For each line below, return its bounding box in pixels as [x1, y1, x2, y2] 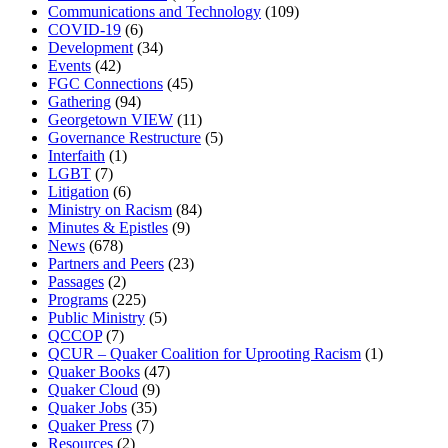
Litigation [48, 183, 109, 201]
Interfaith [48, 147, 105, 165]
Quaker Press [48, 417, 132, 435]
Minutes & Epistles [48, 219, 168, 237]
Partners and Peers [48, 255, 164, 273]
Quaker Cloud [48, 381, 138, 399]
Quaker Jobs [48, 399, 127, 417]
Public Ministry [48, 309, 145, 327]
